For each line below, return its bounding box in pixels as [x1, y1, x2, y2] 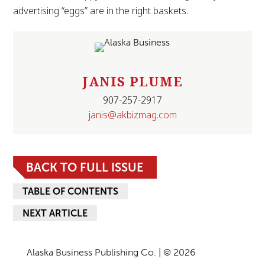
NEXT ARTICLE [22, 208, 88, 218]
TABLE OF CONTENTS [22, 186, 119, 196]
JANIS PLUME [82, 72, 183, 90]
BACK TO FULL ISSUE [26, 161, 144, 174]
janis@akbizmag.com [88, 108, 177, 121]
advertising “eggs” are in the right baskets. [13, 4, 189, 17]
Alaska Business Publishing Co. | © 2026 [26, 247, 196, 258]
